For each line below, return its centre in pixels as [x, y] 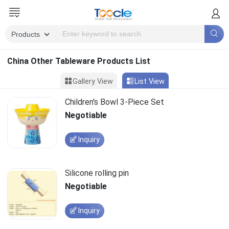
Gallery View [93, 81]
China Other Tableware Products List [78, 61]
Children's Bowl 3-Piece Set [114, 102]
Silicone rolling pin [97, 173]
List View [150, 81]
